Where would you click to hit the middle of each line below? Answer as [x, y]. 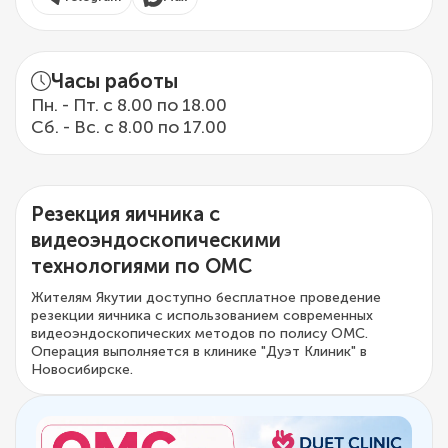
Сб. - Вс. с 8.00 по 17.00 [129, 128]
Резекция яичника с [125, 214]
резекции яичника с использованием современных [202, 316]
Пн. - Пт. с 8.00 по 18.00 [129, 106]
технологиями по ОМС [141, 266]
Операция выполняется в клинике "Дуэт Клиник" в [199, 352]
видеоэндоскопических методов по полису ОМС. [199, 334]
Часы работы [114, 81]
